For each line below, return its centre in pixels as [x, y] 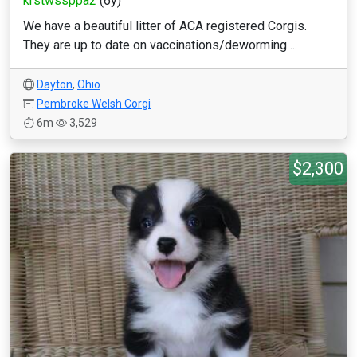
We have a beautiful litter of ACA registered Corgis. [165, 26]
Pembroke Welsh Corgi [94, 104]
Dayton [55, 84]
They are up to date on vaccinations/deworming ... [160, 45]
